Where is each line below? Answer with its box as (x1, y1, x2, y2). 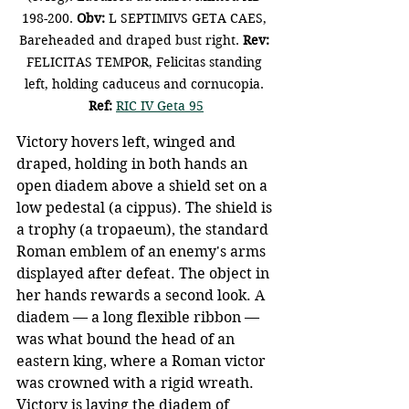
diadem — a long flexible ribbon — (16, 308, 263, 326)
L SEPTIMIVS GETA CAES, (109, 9, 270, 26)
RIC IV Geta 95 (116, 97, 204, 114)
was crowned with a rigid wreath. (16, 373, 257, 392)
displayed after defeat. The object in (16, 264, 273, 282)
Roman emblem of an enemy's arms (16, 242, 269, 260)
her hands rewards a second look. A (16, 286, 268, 304)
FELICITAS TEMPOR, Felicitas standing (26, 53, 266, 70)
